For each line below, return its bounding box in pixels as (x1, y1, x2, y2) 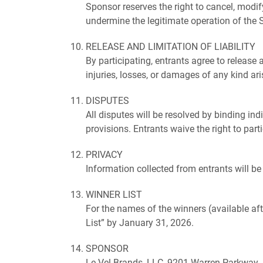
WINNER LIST (86, 188, 142, 200)
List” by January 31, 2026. (86, 216, 194, 228)
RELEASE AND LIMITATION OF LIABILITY (86, 40, 255, 52)
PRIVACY (86, 148, 123, 160)
